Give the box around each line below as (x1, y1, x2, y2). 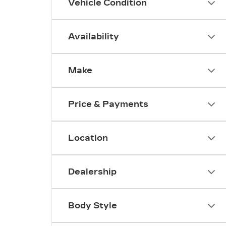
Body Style (68, 201, 117, 210)
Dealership (68, 167, 117, 177)
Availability (68, 32, 119, 41)
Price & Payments (68, 99, 148, 109)
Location (68, 133, 108, 143)
